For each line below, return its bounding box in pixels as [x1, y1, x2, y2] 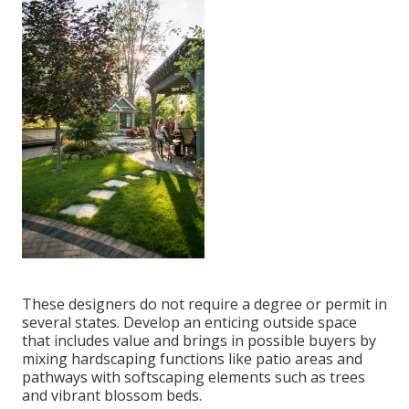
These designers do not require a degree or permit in [22, 293, 387, 314]
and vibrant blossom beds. [22, 384, 202, 405]
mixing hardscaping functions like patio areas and [22, 348, 362, 369]
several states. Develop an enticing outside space [22, 311, 357, 332]
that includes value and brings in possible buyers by [22, 330, 376, 351]
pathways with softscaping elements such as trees [22, 366, 365, 387]
